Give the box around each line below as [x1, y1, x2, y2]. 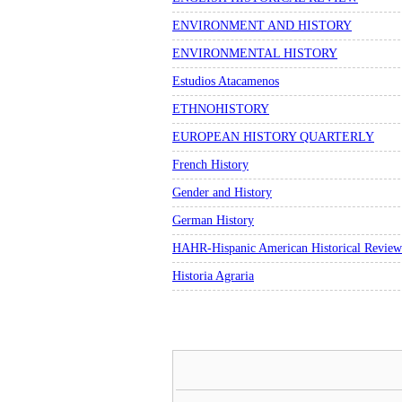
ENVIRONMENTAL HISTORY [172, 47, 337, 60]
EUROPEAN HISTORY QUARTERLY [172, 130, 374, 144]
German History [172, 214, 254, 227]
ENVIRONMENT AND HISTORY [172, 19, 352, 32]
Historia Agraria [172, 269, 254, 283]
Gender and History [172, 186, 272, 199]
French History [172, 158, 249, 171]
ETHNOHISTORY [172, 102, 269, 116]
